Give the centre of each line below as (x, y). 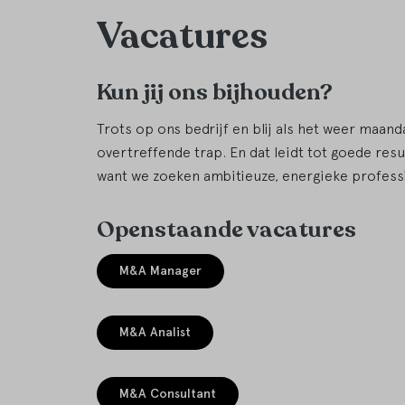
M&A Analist (155, 333)
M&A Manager (160, 271)
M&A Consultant (168, 394)
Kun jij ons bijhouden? (215, 93)
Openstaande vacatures (226, 230)
